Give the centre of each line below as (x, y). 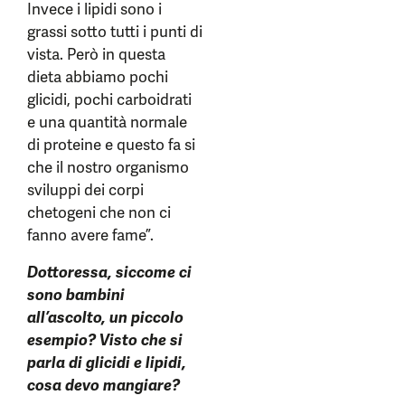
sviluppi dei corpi (85, 190)
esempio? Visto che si (105, 340)
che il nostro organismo (108, 168)
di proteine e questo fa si (111, 145)
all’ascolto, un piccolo (105, 318)
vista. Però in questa (96, 55)
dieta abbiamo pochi (98, 77)
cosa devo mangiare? (104, 386)
